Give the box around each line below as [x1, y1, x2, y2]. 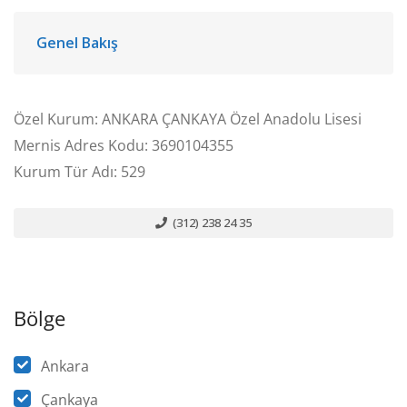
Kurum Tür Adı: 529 [14, 162, 145, 182]
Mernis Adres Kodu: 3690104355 [14, 135, 233, 155]
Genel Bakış [36, 33, 118, 53]
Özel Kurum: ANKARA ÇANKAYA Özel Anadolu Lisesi [14, 109, 362, 129]
